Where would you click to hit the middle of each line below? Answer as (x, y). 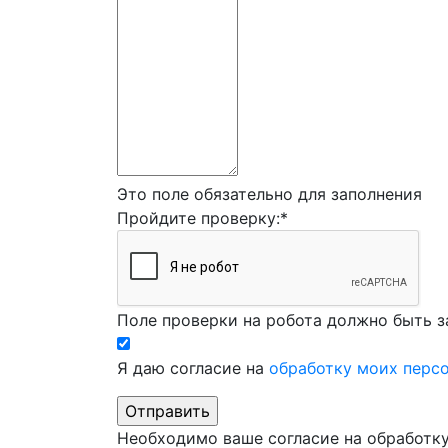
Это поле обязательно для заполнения (269, 194)
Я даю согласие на (193, 368)
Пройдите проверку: (198, 218)
